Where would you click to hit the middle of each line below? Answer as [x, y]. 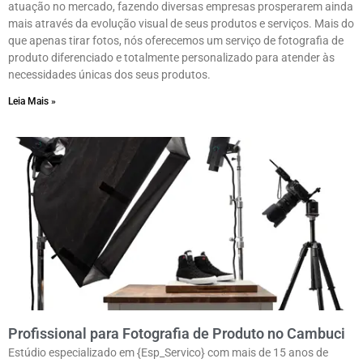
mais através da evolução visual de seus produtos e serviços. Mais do [181, 24]
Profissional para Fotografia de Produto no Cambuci [177, 334]
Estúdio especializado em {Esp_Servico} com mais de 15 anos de [168, 353]
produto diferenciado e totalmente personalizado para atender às [171, 58]
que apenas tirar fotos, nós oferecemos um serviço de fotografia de [176, 41]
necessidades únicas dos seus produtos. [109, 75]
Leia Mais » [32, 102]
